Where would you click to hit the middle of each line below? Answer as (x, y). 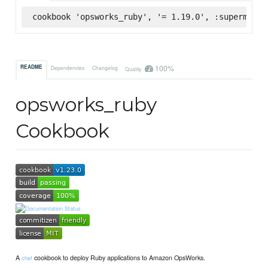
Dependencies (68, 67)
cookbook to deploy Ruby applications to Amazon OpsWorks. (119, 257)
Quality (133, 68)
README (32, 67)
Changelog (105, 67)
